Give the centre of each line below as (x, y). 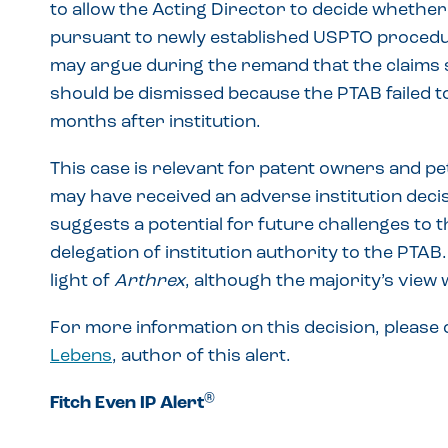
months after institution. (155, 122)
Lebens (81, 356)
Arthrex (149, 281)
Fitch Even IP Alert (127, 403)
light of (82, 281)
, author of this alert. (201, 356)
